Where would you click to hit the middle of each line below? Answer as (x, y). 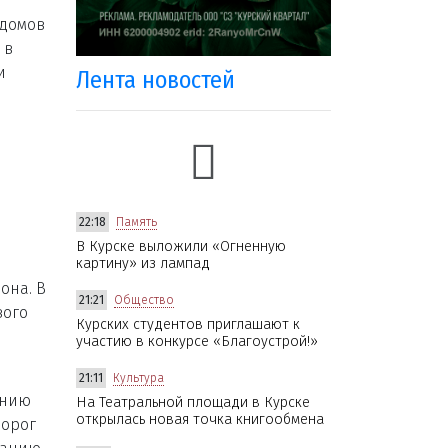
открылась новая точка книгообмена (200, 419)
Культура (138, 377)
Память (136, 221)
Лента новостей (155, 79)
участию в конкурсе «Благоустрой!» (197, 341)
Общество (144, 299)
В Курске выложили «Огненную (181, 246)
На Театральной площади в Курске (193, 402)
